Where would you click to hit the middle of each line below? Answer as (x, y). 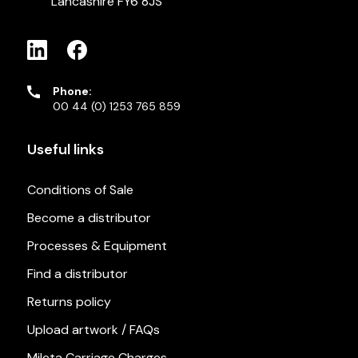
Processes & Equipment (97, 245)
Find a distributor (77, 273)
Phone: (72, 91)
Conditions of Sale (80, 189)
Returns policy (69, 301)
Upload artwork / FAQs (93, 329)
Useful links (65, 149)
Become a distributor (89, 217)
